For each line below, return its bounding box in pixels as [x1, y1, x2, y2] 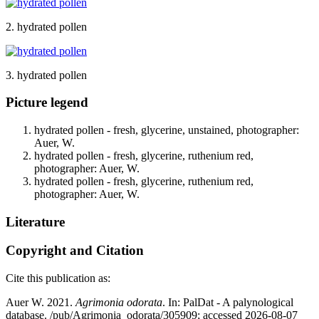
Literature [6, 214, 65, 229]
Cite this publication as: [6, 272, 110, 285]
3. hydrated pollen [6, 68, 87, 81]
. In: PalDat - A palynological [162, 296, 293, 309]
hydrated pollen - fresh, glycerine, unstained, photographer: [34, 124, 299, 137]
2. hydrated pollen [6, 20, 87, 33]
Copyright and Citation [6, 243, 144, 258]
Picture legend [6, 95, 88, 110]
